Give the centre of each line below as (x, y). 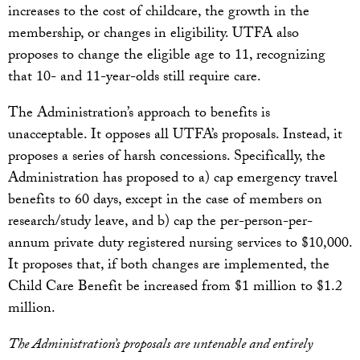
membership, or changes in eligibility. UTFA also (153, 35)
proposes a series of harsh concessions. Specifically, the (167, 158)
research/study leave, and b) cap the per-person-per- (160, 223)
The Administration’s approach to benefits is (139, 115)
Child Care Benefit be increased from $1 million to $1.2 (175, 288)
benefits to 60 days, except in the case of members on (165, 202)
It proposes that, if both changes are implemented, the (169, 267)
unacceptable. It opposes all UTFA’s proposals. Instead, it (175, 137)
